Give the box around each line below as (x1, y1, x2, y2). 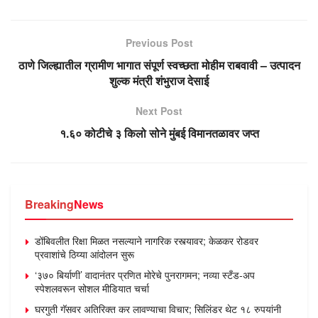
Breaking (25, 195, 74, 212)
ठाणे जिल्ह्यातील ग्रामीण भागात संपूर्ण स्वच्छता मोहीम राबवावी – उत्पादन (18, 56, 300, 73)
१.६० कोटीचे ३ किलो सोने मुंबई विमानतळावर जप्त (59, 124, 259, 141)
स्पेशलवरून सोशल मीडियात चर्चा (35, 280, 149, 295)
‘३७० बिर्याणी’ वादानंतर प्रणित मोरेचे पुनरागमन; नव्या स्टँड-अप (35, 267, 255, 282)
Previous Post (125, 35, 193, 50)
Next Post (136, 103, 182, 118)
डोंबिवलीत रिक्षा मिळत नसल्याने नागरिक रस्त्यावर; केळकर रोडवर (35, 233, 258, 248)
